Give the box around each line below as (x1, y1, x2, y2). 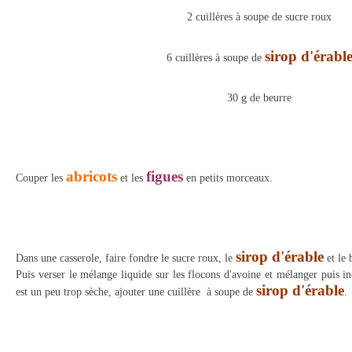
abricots (66, 168, 117, 185)
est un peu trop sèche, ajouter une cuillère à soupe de (16, 286, 256, 298)
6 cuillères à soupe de (166, 52, 265, 64)
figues (146, 168, 183, 185)
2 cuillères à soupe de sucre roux (187, 11, 332, 23)
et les (117, 172, 146, 184)
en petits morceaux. (183, 172, 273, 184)
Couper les (16, 172, 66, 184)
